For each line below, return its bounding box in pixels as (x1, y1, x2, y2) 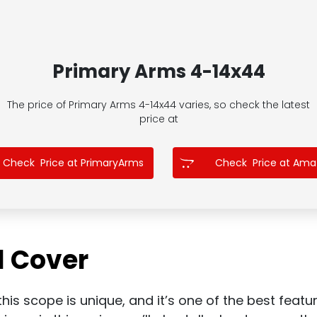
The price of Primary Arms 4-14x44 (7, 98, 179, 113)
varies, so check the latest (179, 98, 310, 113)
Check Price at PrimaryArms (3, 156, 144, 171)
